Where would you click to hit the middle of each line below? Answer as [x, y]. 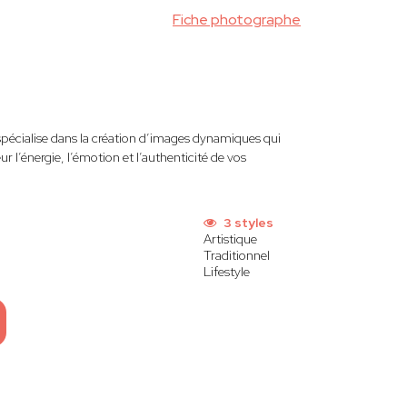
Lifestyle [226, 272]
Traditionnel [236, 255]
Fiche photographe [237, 20]
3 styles [247, 223]
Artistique [230, 239]
